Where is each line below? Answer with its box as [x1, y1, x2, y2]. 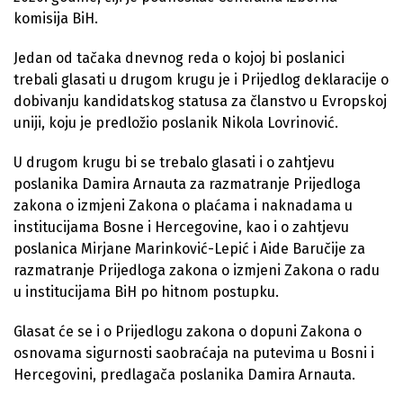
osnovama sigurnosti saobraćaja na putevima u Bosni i [13, 344, 374, 362]
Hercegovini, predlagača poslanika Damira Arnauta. [13, 365, 355, 383]
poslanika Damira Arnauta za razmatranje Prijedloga [13, 175, 361, 193]
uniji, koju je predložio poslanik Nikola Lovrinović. [13, 113, 338, 131]
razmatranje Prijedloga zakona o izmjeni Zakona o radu [13, 261, 380, 279]
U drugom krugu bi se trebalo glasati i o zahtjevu [13, 153, 335, 171]
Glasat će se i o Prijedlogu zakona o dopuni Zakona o [13, 322, 362, 340]
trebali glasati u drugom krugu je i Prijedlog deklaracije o [13, 70, 389, 88]
